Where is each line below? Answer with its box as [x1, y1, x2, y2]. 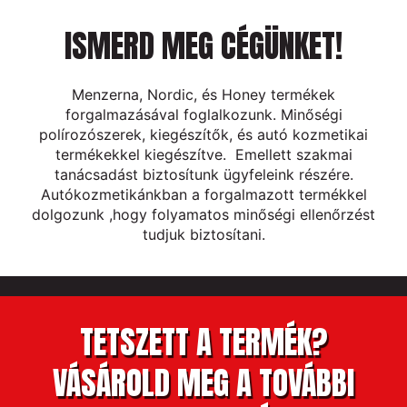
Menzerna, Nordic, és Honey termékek [72, 85, 335, 104]
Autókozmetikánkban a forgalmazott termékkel [40, 185, 367, 204]
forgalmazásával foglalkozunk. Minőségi [65, 105, 342, 124]
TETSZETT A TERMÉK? [79, 317, 328, 366]
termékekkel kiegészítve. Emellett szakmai [55, 145, 352, 164]
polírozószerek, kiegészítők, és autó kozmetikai [39, 125, 368, 144]
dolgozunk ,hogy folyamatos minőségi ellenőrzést [32, 205, 375, 224]
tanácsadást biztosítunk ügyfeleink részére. [54, 165, 353, 184]
